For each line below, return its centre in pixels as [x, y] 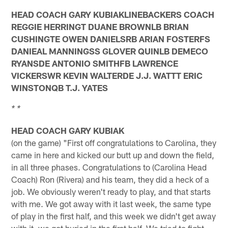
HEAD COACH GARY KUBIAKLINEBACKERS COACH [113, 14]
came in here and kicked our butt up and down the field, [113, 154]
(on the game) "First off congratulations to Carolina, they [114, 142]
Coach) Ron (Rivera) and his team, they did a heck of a [110, 179]
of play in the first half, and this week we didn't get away [114, 216]
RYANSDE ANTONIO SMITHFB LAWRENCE [95, 63]
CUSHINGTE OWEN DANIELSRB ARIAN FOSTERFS [111, 38]
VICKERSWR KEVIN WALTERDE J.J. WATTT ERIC [107, 75]
